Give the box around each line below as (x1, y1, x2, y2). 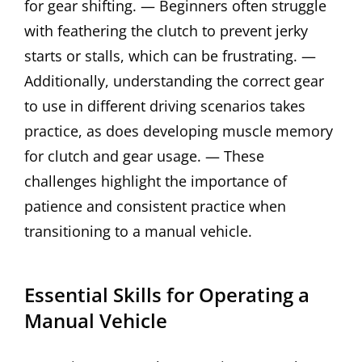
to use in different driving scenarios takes (24, 95, 305, 116)
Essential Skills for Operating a (24, 280, 309, 308)
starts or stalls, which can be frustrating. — (24, 45, 316, 65)
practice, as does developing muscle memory (24, 120, 333, 141)
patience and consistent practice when (24, 196, 286, 216)
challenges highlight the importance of (24, 170, 287, 191)
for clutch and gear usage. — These (24, 145, 264, 166)
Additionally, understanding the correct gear (24, 70, 324, 90)
